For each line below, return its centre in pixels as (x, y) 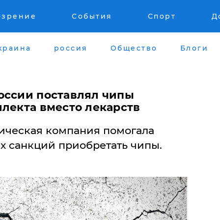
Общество (134, 48)
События (92, 16)
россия (71, 48)
